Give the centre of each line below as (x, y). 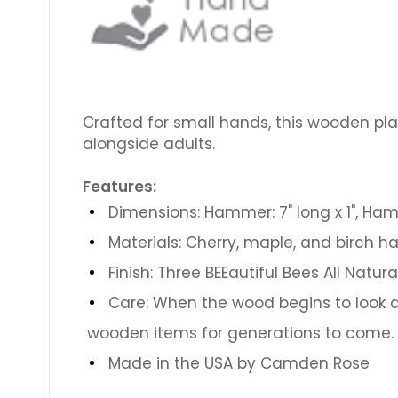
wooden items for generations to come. (240, 333)
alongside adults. (148, 143)
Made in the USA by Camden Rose (239, 363)
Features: (119, 186)
